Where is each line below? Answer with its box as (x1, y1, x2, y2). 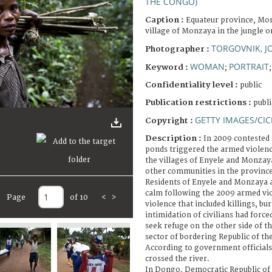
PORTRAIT (229, 60, 269, 72)
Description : (145, 133, 203, 143)
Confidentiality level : (145, 80, 238, 90)
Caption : (145, 15, 186, 25)
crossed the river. (145, 254, 209, 263)
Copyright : (145, 115, 195, 126)
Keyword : (145, 62, 190, 72)
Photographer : (145, 44, 211, 54)
